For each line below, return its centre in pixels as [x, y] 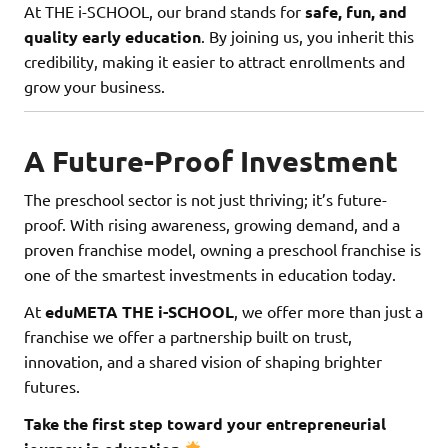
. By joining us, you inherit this [307, 36]
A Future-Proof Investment [211, 161]
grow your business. [94, 86]
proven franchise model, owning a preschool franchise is [222, 249]
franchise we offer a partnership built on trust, [188, 336]
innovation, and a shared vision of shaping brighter [203, 361]
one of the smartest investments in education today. [210, 274]
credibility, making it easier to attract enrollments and [214, 61]
